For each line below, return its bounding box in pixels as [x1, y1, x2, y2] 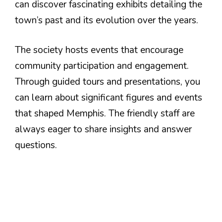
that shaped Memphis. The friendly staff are [15, 107, 195, 120]
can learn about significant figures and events [15, 91, 202, 104]
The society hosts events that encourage [15, 44, 183, 56]
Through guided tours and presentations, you [15, 75, 200, 88]
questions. [15, 139, 57, 152]
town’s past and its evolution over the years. [15, 13, 198, 27]
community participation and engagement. [15, 59, 189, 72]
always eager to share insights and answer [15, 123, 192, 136]
